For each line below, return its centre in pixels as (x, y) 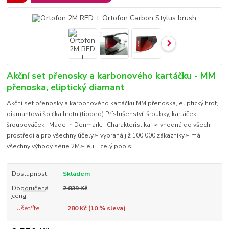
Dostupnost (29, 174)
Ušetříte (28, 208)
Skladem (76, 174)
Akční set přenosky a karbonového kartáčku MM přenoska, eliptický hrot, (113, 103)
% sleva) (111, 208)
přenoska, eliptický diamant (66, 88)
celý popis (116, 146)
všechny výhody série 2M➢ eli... (54, 146)
